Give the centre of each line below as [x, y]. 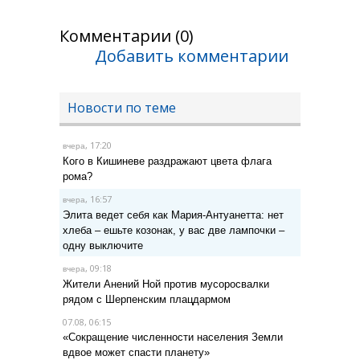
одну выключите [103, 245]
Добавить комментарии [192, 55]
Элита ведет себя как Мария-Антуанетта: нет [173, 215]
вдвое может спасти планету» [136, 352]
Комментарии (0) [127, 35]
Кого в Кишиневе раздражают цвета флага [167, 161]
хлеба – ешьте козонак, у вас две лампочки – [174, 230]
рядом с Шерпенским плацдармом [147, 299]
